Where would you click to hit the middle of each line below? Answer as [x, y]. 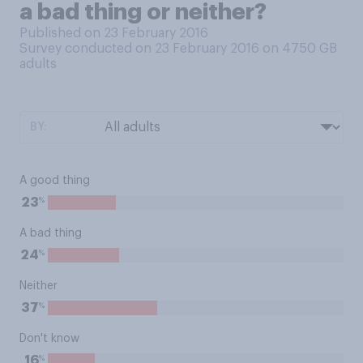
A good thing [55, 181]
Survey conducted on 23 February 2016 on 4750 [169, 49]
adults [38, 64]
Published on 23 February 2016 [114, 33]
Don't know [49, 339]
